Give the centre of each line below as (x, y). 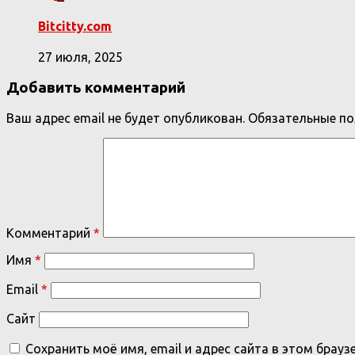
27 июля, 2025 (80, 57)
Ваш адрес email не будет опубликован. (126, 118)
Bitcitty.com (75, 26)
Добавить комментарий (96, 87)
